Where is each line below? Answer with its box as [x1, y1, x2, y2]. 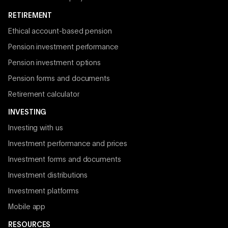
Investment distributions [8, 172, 88, 180]
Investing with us [8, 125, 63, 132]
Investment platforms [8, 188, 79, 195]
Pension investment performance [8, 44, 119, 51]
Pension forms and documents [8, 75, 110, 83]
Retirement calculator [8, 91, 79, 99]
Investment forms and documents [8, 156, 121, 164]
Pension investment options [8, 60, 101, 67]
